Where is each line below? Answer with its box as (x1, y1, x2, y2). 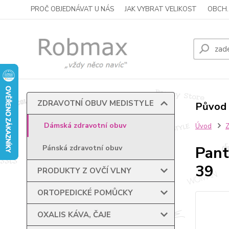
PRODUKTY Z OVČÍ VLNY (37, 166, 131, 176)
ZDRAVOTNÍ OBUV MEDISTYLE (37, 98, 154, 108)
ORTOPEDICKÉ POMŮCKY (37, 188, 133, 198)
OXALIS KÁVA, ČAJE (37, 210, 111, 220)
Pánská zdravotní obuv (42, 143, 122, 153)
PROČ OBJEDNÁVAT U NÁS (31, 5, 114, 14)
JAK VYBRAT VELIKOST (125, 5, 197, 14)
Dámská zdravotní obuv (44, 121, 126, 130)
